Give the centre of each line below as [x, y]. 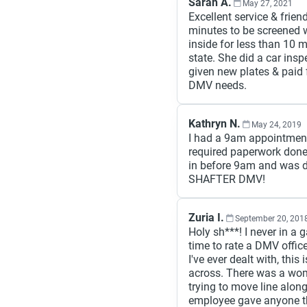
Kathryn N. [214, 124]
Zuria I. [206, 218]
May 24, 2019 [277, 125]
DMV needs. [218, 85]
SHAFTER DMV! [227, 179]
